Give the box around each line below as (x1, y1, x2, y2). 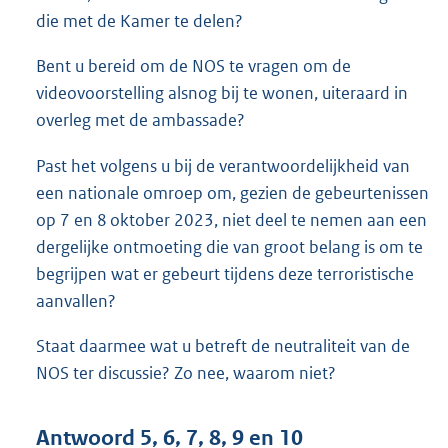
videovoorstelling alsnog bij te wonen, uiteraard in (36, 82, 408, 105)
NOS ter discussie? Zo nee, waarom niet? (36, 361, 336, 384)
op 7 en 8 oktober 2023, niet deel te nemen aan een (36, 208, 427, 231)
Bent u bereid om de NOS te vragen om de (36, 55, 351, 78)
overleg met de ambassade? (36, 109, 245, 132)
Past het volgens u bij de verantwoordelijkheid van (36, 154, 410, 177)
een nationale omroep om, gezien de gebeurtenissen (36, 181, 429, 204)
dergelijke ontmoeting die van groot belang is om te (36, 235, 423, 258)
